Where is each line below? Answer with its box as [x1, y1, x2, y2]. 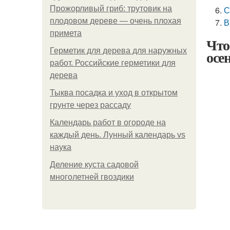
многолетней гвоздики [50, 172, 134, 181]
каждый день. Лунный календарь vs [50, 130, 185, 139]
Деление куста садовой [50, 160, 139, 169]
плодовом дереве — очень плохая [50, 16, 181, 25]
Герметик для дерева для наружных [50, 46, 187, 55]
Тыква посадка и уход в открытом [50, 88, 178, 97]
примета [50, 29, 82, 37]
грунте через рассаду [50, 101, 131, 109]
